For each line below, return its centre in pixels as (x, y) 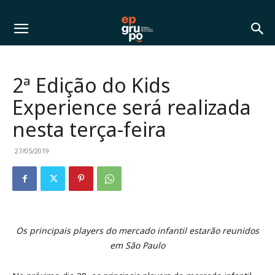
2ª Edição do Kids (91, 85)
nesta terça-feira (89, 129)
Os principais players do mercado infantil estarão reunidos (137, 230)
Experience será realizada (132, 107)
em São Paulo (137, 245)
